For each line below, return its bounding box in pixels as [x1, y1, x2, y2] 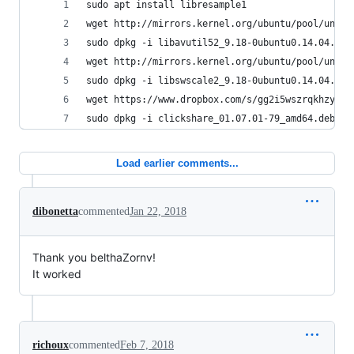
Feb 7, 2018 [120, 339, 174, 351]
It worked [32, 267, 81, 281]
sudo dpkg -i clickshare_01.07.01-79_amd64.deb [86, 113, 335, 124]
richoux [32, 339, 69, 351]
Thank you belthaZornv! [32, 250, 156, 264]
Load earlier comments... [115, 157, 239, 169]
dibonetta [32, 205, 78, 217]
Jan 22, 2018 [130, 205, 186, 217]
